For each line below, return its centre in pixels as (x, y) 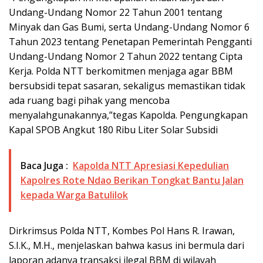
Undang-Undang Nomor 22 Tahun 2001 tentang (116, 13)
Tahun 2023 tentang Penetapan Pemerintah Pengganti (130, 42)
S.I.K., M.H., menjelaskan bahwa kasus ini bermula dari (127, 246)
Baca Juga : (44, 166)
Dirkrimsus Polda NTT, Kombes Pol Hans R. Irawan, (122, 231)
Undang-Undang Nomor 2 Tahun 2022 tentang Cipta (126, 57)
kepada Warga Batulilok (74, 195)
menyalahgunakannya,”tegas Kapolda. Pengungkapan (128, 115)
